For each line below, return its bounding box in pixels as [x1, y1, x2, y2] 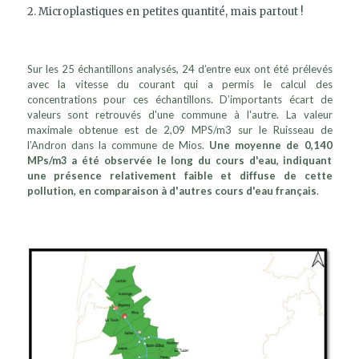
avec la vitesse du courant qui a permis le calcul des [26, 78, 333, 91]
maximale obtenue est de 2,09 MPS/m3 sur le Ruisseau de [26, 123, 333, 137]
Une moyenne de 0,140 [204, 139, 333, 152]
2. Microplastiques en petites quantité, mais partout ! [26, 5, 303, 19]
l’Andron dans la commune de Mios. [26, 139, 205, 152]
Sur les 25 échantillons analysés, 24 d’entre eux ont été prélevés [26, 63, 333, 76]
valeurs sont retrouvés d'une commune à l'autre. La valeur [26, 108, 333, 122]
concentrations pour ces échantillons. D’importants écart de [26, 93, 333, 107]
